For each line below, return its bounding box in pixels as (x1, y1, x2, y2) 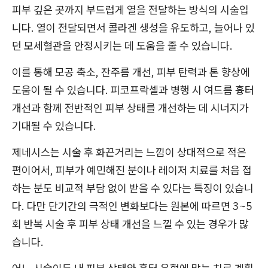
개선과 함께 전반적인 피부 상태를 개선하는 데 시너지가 (12, 100, 249, 115)
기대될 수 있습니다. (12, 118, 96, 133)
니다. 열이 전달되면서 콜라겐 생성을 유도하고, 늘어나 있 (12, 20, 255, 35)
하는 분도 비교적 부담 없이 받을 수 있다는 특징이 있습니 (12, 181, 254, 195)
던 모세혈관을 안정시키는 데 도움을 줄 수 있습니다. (12, 38, 233, 53)
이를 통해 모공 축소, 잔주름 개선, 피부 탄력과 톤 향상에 (12, 65, 250, 79)
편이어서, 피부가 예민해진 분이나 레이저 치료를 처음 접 (12, 163, 252, 177)
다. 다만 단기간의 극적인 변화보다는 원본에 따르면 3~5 (12, 199, 252, 213)
